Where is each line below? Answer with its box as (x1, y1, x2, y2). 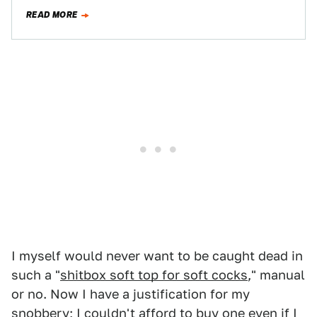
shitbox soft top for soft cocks (60, 267, 248, 282)
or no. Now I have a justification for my (11, 287, 250, 301)
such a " (11, 267, 60, 282)
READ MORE (26, 8, 78, 21)
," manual (248, 267, 305, 282)
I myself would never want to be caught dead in (11, 248, 303, 263)
